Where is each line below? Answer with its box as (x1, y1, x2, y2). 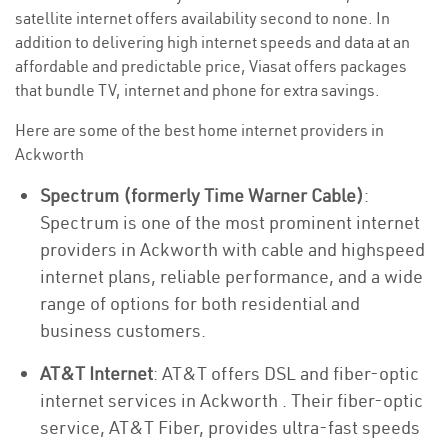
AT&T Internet (40, 362, 153, 385)
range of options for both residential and (40, 292, 360, 315)
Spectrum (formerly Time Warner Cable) (40, 184, 364, 207)
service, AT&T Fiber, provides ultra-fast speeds (40, 416, 420, 439)
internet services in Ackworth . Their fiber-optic (40, 389, 423, 412)
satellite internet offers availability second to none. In (15, 8, 390, 28)
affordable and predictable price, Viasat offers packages (15, 56, 407, 76)
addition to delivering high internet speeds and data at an (15, 32, 410, 52)
